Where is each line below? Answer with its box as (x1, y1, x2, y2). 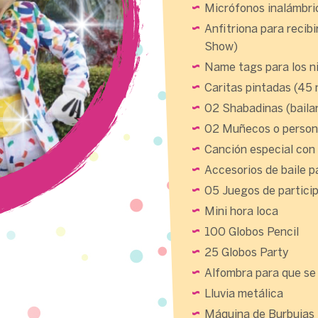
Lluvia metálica (204, 289, 283, 300)
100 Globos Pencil (204, 227, 299, 238)
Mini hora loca (204, 207, 278, 217)
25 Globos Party (204, 248, 289, 258)
